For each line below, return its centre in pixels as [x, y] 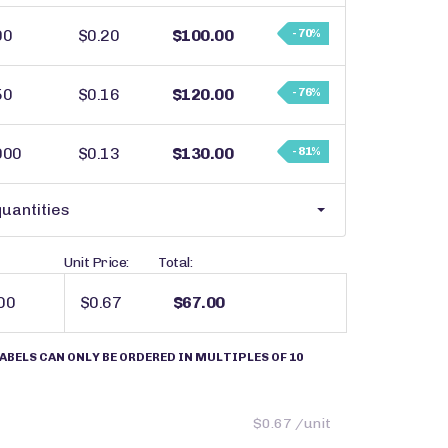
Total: [175, 262]
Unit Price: [97, 262]
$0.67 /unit [292, 423]
